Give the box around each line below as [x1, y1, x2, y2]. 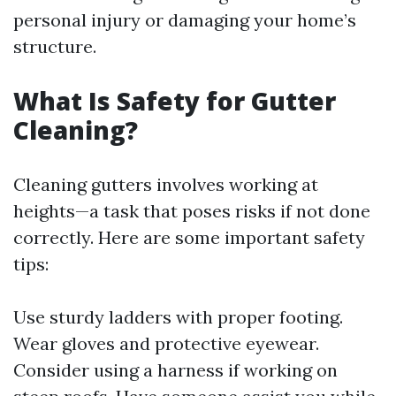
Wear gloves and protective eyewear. [13, 332, 319, 354]
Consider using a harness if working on [13, 359, 338, 381]
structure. [13, 35, 96, 57]
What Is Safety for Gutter [13, 84, 336, 118]
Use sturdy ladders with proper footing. [13, 306, 343, 328]
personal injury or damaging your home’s [13, 9, 356, 31]
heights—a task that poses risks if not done [13, 200, 370, 222]
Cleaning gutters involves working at [13, 173, 318, 195]
